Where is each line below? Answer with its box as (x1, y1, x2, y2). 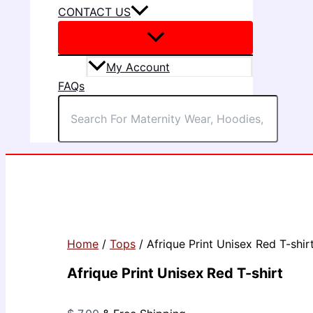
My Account (106, 59, 170, 74)
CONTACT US (58, 4, 131, 19)
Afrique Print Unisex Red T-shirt (67, 265, 283, 282)
